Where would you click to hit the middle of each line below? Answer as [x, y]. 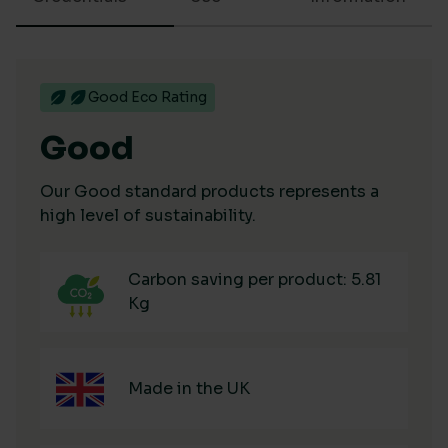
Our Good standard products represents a [209, 191]
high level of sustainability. [148, 215]
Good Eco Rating [147, 97]
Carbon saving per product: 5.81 [254, 279]
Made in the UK [189, 388]
